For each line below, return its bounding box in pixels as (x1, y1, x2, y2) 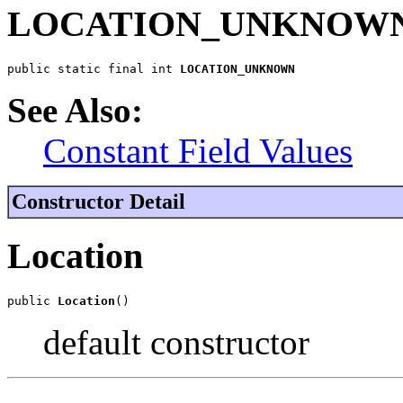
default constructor (43, 323, 309, 363)
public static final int (7, 61, 180, 76)
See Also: (7, 90, 143, 130)
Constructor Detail (12, 189, 185, 213)
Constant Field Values (43, 130, 353, 170)
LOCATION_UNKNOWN (180, 61, 295, 76)
